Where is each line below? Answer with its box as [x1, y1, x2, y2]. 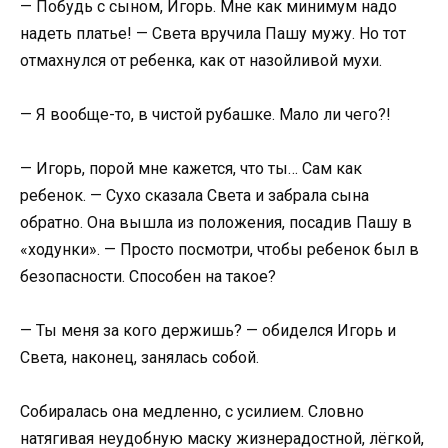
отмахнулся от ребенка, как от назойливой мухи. [20, 50, 382, 70]
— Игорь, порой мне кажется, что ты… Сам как [20, 159, 362, 178]
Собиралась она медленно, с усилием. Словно [20, 402, 364, 422]
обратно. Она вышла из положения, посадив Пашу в [20, 213, 412, 232]
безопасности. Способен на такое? [20, 267, 276, 286]
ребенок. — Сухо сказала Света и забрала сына [20, 186, 369, 205]
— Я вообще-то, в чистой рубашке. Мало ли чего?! [20, 104, 391, 124]
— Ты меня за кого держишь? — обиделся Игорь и [20, 321, 396, 341]
